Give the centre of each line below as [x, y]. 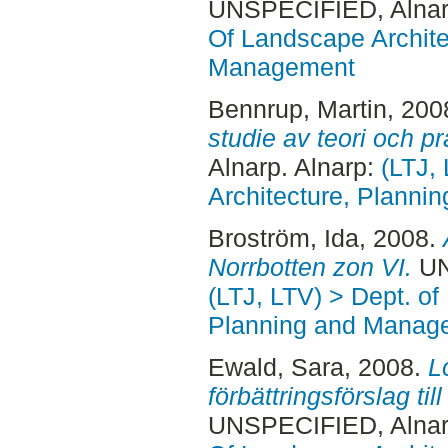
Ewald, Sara [275, 366]
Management [281, 67]
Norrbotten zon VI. [309, 266]
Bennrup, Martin [297, 109]
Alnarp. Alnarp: [294, 167]
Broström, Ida [283, 237]
